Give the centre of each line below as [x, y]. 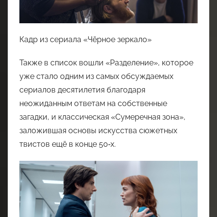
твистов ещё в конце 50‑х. [68, 144]
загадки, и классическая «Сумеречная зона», [102, 117]
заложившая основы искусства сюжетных [98, 130]
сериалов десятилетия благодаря [82, 90]
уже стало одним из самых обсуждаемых [96, 76]
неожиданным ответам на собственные [93, 103]
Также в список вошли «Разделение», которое [106, 62]
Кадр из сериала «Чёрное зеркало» [85, 39]
